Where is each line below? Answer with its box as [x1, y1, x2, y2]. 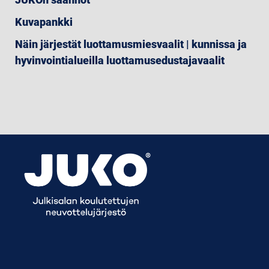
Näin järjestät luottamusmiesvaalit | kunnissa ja [15, 38, 247, 51]
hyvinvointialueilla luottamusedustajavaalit [15, 54, 225, 67]
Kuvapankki [15, 16, 73, 29]
